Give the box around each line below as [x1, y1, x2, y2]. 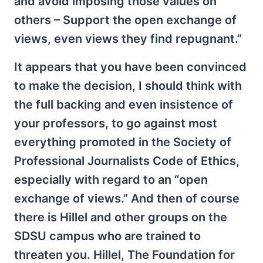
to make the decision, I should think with [14, 79, 242, 93]
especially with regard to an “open [14, 173, 208, 187]
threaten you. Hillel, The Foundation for [14, 248, 235, 262]
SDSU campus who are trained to [14, 229, 201, 243]
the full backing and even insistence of [14, 97, 233, 112]
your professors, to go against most [14, 116, 217, 130]
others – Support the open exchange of [14, 13, 237, 27]
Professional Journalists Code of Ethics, [14, 154, 240, 168]
